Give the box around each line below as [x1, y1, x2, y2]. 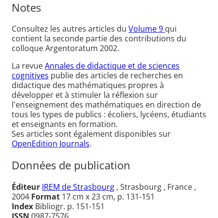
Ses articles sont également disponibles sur [12, 128, 171, 140]
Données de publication [12, 158, 130, 172]
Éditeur [12, 181, 40, 192]
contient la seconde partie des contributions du [12, 33, 186, 44]
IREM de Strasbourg [42, 181, 114, 192]
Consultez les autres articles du [12, 23, 128, 35]
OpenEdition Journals [12, 138, 90, 149]
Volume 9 [128, 23, 165, 35]
